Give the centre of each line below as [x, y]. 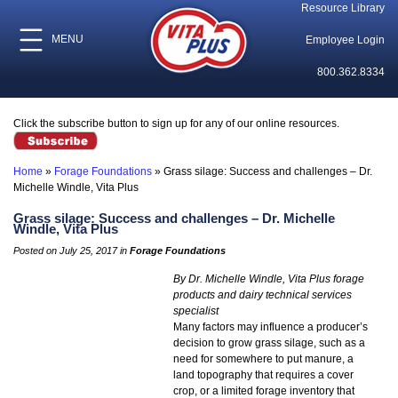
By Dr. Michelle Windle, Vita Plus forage [269, 279]
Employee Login [345, 40]
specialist [196, 311]
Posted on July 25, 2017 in [72, 251]
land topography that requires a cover [263, 375]
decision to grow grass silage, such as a [269, 343]
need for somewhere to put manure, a [263, 359]
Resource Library [342, 8]
